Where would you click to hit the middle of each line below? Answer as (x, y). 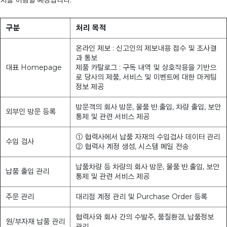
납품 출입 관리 (27, 172)
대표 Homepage (34, 68)
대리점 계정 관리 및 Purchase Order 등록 (141, 197)
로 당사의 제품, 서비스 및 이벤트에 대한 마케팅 (146, 77)
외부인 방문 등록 (31, 112)
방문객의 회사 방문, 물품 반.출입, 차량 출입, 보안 (148, 107)
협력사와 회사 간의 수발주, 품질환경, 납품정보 (145, 217)
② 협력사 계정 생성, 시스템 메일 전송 (132, 147)
